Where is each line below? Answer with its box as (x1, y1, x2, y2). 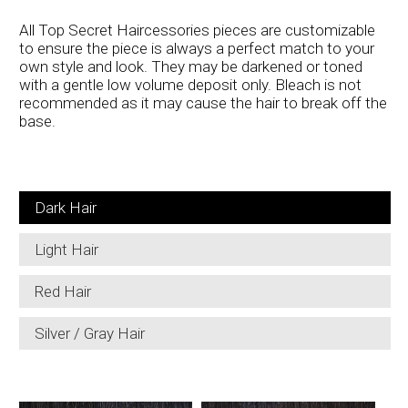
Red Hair (34, 282, 91, 301)
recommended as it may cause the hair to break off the (18, 94, 387, 112)
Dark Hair (34, 199, 97, 217)
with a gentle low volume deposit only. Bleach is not (18, 76, 362, 94)
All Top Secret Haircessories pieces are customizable (18, 21, 375, 39)
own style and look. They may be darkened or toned (18, 57, 362, 76)
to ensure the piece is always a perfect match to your (18, 39, 374, 57)
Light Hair (34, 240, 98, 259)
